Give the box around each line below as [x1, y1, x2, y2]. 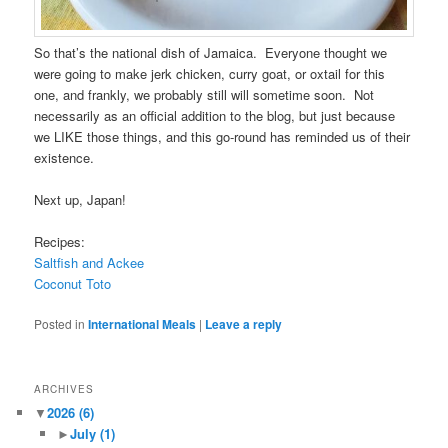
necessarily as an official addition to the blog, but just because [34, 105, 396, 125]
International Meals [88, 315, 197, 334]
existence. [34, 147, 95, 167]
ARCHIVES [34, 381, 95, 396]
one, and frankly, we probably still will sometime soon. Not [34, 84, 375, 104]
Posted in [34, 315, 86, 333]
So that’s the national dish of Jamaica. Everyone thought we [34, 42, 388, 62]
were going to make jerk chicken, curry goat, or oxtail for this [34, 63, 386, 83]
